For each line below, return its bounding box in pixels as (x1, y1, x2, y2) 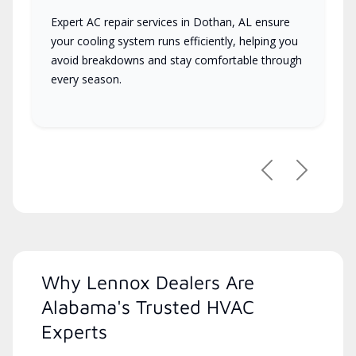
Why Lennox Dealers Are (41, 270, 254, 293)
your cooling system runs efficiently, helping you (51, 33, 298, 48)
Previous (265, 168, 319, 187)
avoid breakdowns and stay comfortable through (51, 52, 302, 68)
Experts (41, 319, 107, 342)
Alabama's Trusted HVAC (41, 295, 254, 318)
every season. (51, 71, 122, 87)
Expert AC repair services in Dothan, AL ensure (51, 14, 290, 29)
